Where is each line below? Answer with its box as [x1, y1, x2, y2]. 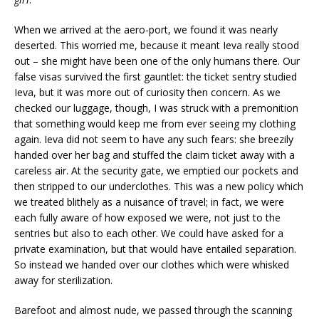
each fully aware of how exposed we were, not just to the [14, 211, 281, 224]
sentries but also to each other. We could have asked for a [14, 226, 283, 240]
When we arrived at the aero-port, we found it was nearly [14, 23, 278, 36]
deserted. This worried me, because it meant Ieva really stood [14, 38, 299, 52]
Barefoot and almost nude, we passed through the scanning [14, 303, 292, 317]
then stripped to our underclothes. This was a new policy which [14, 179, 303, 193]
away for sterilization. [14, 273, 113, 287]
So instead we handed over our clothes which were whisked [14, 258, 289, 271]
